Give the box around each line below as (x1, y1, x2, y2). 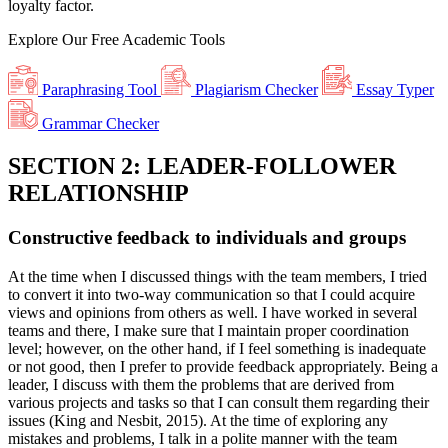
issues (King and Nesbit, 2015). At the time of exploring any (8, 411, 388, 429)
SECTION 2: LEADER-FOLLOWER (8, 153, 396, 180)
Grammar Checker (38, 115, 159, 133)
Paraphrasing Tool (42, 81, 161, 99)
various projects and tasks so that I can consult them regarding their (8, 393, 429, 411)
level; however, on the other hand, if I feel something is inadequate (8, 339, 426, 357)
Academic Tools (122, 31, 225, 49)
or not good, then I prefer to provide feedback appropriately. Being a (8, 357, 438, 375)
